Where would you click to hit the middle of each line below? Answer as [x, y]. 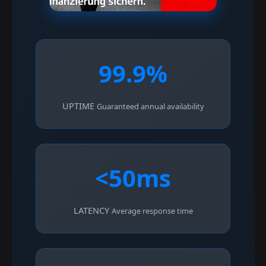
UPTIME [78, 106]
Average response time [152, 211]
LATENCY [91, 211]
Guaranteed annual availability [150, 107]
